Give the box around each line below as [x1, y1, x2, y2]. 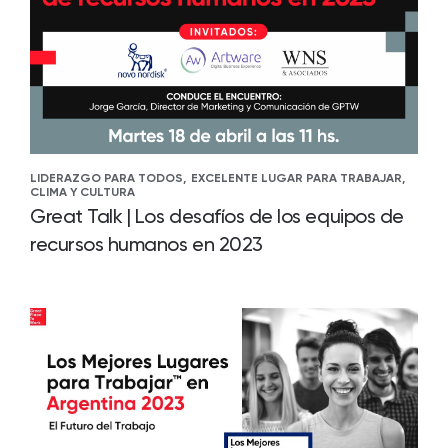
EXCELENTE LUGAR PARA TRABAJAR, [191, 171, 405, 185]
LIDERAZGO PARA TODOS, [30, 171, 186, 185]
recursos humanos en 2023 [30, 232, 263, 256]
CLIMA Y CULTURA [30, 185, 135, 199]
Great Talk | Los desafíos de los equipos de [30, 204, 404, 228]
